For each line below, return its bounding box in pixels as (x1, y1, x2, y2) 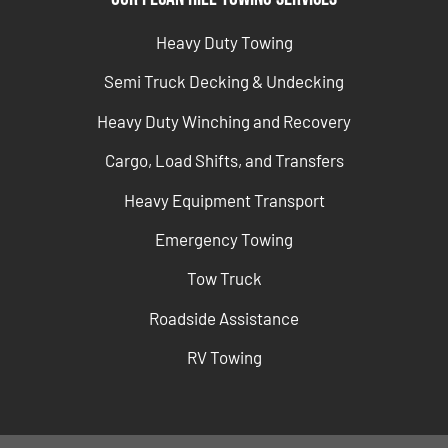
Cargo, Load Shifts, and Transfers (104, 150, 344, 171)
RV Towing (186, 347, 262, 368)
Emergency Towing (155, 229, 293, 250)
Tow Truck (186, 268, 262, 289)
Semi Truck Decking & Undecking (104, 71, 344, 92)
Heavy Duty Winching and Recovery (97, 110, 351, 131)
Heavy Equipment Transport (123, 189, 325, 210)
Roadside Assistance (149, 307, 299, 328)
